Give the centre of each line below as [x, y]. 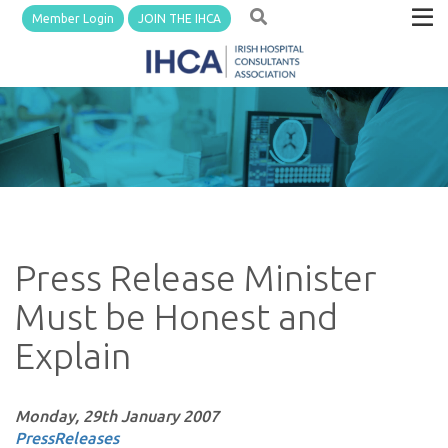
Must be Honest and [176, 316]
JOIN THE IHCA [180, 18]
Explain [73, 355]
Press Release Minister [196, 277]
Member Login [73, 18]
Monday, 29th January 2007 [117, 416]
